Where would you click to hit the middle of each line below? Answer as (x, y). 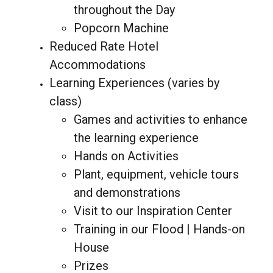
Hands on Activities (126, 156)
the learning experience (136, 137)
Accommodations (97, 64)
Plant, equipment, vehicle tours (156, 174)
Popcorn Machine (121, 28)
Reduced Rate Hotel (104, 46)
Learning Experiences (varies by (134, 83)
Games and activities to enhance (160, 119)
